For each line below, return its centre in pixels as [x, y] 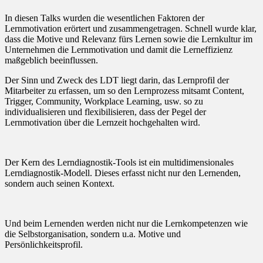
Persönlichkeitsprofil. [44, 244]
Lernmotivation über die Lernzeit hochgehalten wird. [105, 122]
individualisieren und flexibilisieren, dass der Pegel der [105, 112]
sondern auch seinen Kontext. [60, 183]
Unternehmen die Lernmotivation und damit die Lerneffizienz [119, 49]
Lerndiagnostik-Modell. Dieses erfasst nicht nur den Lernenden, [123, 173]
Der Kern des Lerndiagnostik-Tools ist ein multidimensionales [119, 162]
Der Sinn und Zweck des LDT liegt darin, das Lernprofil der [117, 80]
